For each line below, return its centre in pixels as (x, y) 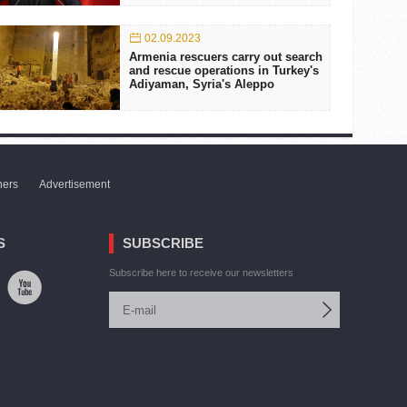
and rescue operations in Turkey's (223, 70)
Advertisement (74, 184)
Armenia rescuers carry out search (225, 57)
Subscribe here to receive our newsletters (201, 273)
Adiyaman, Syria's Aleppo (201, 84)
